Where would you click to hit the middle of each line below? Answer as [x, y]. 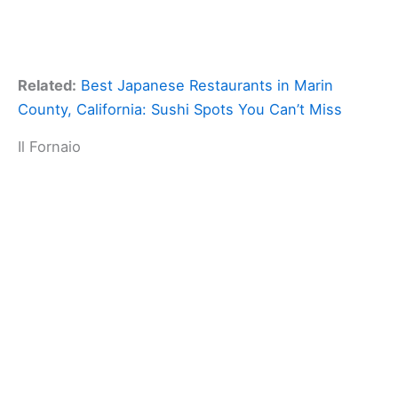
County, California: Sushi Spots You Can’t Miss [180, 109]
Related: [47, 85]
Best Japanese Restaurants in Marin [207, 85]
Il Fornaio [49, 146]
